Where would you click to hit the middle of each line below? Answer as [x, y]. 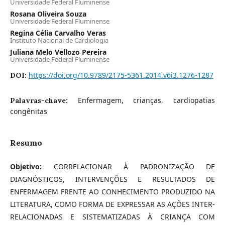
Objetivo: [26, 166]
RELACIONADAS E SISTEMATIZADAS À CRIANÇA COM [113, 217]
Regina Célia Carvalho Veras [58, 33]
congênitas [29, 111]
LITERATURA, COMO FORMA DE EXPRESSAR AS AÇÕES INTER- [113, 204]
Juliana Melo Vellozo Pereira [58, 52]
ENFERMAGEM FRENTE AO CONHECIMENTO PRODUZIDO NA [113, 192]
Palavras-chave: [44, 100]
